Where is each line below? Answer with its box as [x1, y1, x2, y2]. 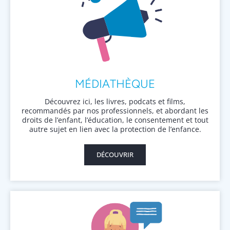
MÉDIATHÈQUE [75, 77, 155, 91]
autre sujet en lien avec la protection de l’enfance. [29, 124, 201, 135]
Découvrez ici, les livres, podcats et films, [45, 97, 185, 107]
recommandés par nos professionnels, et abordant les [22, 106, 208, 116]
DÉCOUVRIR [97, 150, 133, 160]
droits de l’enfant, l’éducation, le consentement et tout [22, 115, 208, 125]
